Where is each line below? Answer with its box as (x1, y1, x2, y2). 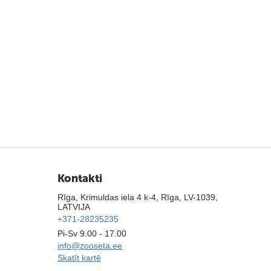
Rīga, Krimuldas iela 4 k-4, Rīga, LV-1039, (57, 192, 218, 202)
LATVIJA (57, 202, 91, 212)
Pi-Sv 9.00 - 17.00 (57, 229, 127, 238)
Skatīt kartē (57, 253, 102, 263)
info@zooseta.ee (57, 241, 123, 250)
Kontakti (57, 172, 103, 185)
